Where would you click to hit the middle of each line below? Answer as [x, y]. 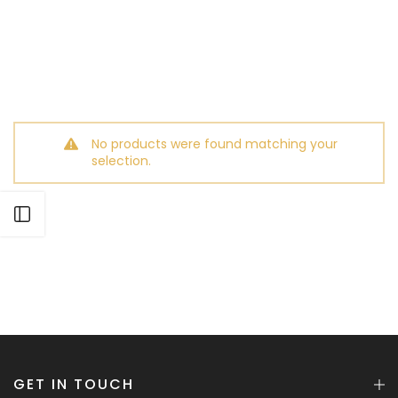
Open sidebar [89, 214]
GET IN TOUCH [74, 384]
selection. [121, 161]
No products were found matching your [214, 144]
